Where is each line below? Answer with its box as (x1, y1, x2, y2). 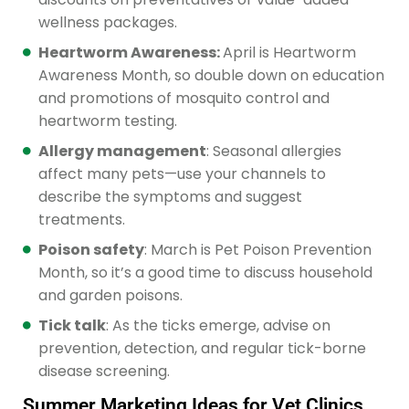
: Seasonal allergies (206, 140, 341, 162)
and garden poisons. (38, 284, 183, 306)
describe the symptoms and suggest (38, 185, 302, 207)
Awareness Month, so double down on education (38, 64, 384, 86)
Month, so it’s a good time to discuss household (38, 261, 372, 283)
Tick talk (38, 314, 106, 336)
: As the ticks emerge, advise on (106, 314, 330, 336)
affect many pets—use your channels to (38, 163, 326, 184)
